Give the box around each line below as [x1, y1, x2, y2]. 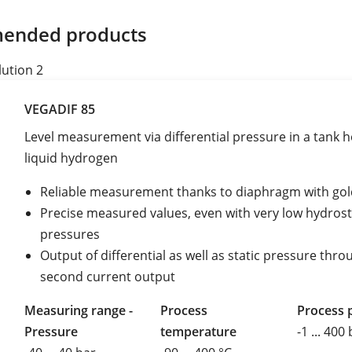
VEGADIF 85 [24, 100, 95, 118]
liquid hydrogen [24, 148, 118, 167]
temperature [160, 322, 237, 340]
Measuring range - [24, 301, 133, 319]
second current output [40, 267, 175, 285]
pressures [40, 225, 100, 243]
